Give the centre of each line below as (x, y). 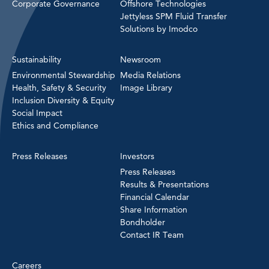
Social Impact (37, 113)
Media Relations (150, 75)
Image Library (146, 88)
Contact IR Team (152, 235)
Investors (137, 156)
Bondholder (143, 222)
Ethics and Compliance (55, 125)
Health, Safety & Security (59, 88)
